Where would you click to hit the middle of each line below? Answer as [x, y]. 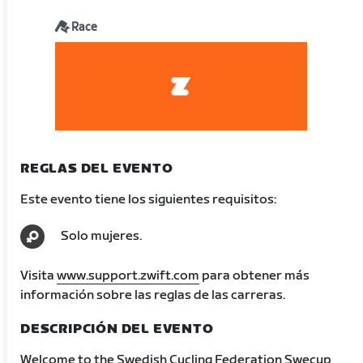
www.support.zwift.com [128, 275]
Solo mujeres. [102, 236]
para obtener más [255, 275]
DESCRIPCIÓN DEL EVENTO [117, 329]
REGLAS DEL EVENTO [97, 169]
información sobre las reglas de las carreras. [153, 295]
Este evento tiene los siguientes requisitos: [149, 199]
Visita [39, 275]
